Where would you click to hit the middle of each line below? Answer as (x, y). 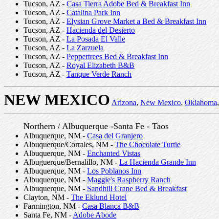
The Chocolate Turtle (148, 144)
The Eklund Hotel (99, 197)
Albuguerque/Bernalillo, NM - (71, 162)
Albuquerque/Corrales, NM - (69, 144)
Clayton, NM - (47, 197)
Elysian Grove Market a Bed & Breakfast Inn (136, 21)
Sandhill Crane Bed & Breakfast (137, 188)
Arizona (124, 102)
